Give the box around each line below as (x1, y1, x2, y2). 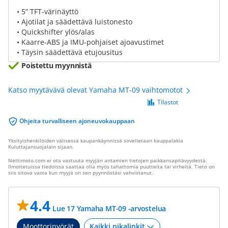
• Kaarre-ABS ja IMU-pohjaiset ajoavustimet (17, 37, 164, 47)
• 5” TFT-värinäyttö (17, 7, 78, 16)
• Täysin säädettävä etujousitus (17, 47, 123, 57)
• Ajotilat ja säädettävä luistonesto (17, 17, 132, 26)
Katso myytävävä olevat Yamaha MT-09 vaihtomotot (8, 85, 185, 95)
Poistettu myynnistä (21, 61, 92, 70)
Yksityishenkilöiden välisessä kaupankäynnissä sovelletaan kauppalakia (8, 137, 183, 144)
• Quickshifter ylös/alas (17, 27, 95, 37)
